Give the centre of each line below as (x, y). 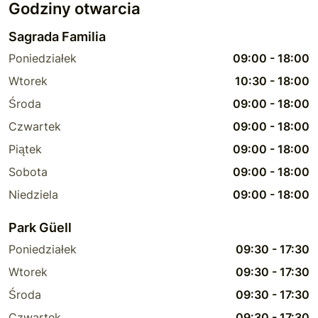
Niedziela (33, 194)
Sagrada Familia (57, 36)
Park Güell (40, 227)
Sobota (28, 171)
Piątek (25, 149)
